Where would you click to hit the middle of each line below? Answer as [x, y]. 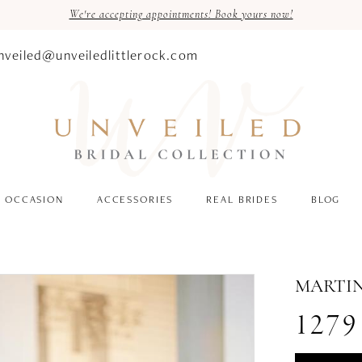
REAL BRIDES [242, 200]
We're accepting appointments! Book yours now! [181, 15]
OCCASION [34, 200]
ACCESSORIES [135, 200]
